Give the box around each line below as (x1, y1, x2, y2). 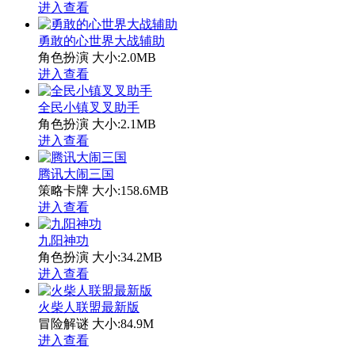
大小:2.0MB (92, 50, 156, 64)
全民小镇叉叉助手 (38, 100, 139, 114)
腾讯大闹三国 (38, 166, 114, 181)
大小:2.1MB (92, 116, 156, 131)
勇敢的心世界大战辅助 (38, 33, 165, 48)
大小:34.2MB (92, 250, 162, 264)
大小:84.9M (92, 316, 154, 330)
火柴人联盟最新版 (38, 300, 139, 314)
